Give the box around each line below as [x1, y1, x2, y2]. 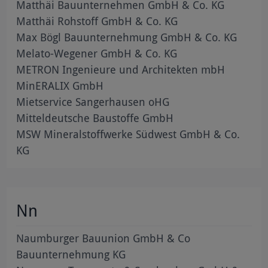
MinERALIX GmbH [16, 78, 104, 93]
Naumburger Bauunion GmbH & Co [16, 230, 191, 245]
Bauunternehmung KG [16, 246, 126, 261]
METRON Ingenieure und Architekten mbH [16, 62, 226, 77]
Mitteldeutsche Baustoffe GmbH [16, 110, 174, 125]
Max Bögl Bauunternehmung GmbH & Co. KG [16, 29, 237, 44]
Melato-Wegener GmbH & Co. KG [16, 45, 178, 60]
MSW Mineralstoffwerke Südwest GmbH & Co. [16, 126, 240, 141]
